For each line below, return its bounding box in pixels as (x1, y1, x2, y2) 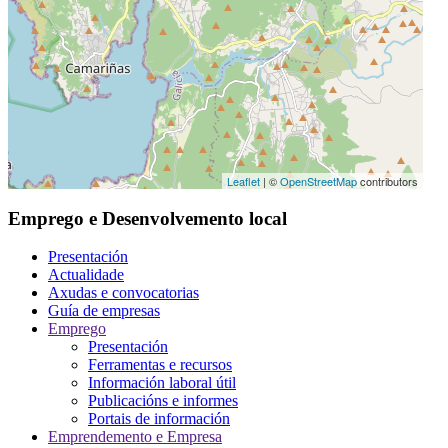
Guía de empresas (48, 302, 160, 320)
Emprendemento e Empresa (48, 428, 222, 446)
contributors (356, 172, 418, 189)
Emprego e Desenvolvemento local (8, 207, 287, 229)
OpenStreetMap (279, 172, 357, 189)
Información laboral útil (88, 374, 236, 392)
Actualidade (48, 266, 124, 284)
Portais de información (88, 410, 230, 428)
